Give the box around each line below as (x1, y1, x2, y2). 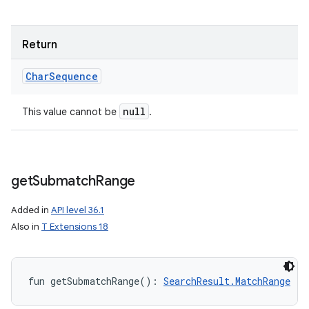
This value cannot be (22, 106, 119, 118)
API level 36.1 (51, 204, 104, 216)
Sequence (49, 70, 98, 83)
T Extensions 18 (41, 221, 108, 232)
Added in (11, 204, 51, 216)
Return (22, 38, 57, 52)
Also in (11, 221, 41, 232)
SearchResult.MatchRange (163, 275, 290, 288)
